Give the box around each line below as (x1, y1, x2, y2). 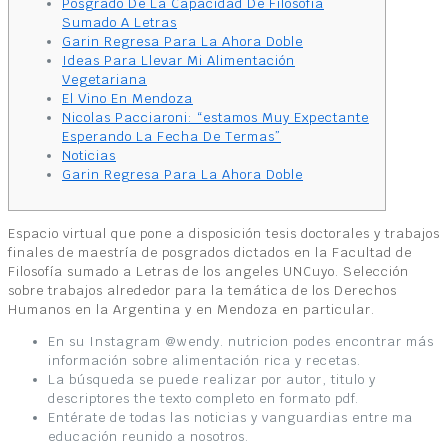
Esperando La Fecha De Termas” (62, 127, 281, 145)
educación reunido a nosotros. (48, 427, 249, 445)
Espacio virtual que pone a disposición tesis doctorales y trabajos (8, 224, 440, 242)
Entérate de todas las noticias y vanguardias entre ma (48, 408, 413, 426)
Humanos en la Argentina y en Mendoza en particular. (8, 300, 375, 318)
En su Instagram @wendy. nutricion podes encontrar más (48, 332, 434, 350)
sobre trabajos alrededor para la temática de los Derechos (8, 281, 397, 299)
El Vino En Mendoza (62, 89, 193, 107)
